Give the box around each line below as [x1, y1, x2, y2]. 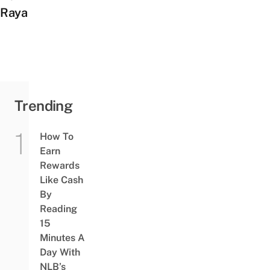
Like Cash [39, 174, 83, 186]
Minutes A [39, 232, 85, 244]
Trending [14, 97, 73, 115]
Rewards [39, 160, 80, 172]
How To [39, 131, 74, 143]
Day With [39, 246, 80, 259]
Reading [39, 203, 77, 215]
